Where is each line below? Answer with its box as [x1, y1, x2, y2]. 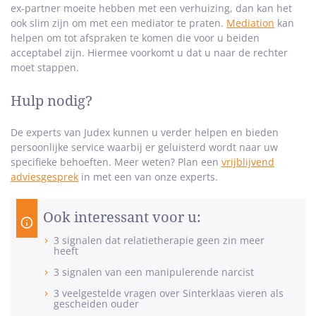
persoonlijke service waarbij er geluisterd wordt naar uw [11, 140, 278, 154]
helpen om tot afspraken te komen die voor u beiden [11, 31, 260, 45]
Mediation [226, 16, 274, 30]
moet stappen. [11, 61, 79, 75]
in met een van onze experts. [78, 170, 218, 184]
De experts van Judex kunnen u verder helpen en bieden [11, 126, 279, 140]
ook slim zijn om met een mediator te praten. [11, 16, 226, 30]
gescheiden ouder [54, 297, 139, 311]
